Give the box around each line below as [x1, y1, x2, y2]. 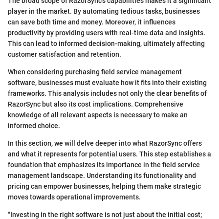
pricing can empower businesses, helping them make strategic [8, 182, 201, 191]
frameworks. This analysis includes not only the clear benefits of [8, 89, 207, 98]
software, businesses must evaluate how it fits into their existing [8, 79, 207, 87]
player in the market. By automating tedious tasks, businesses [8, 7, 200, 16]
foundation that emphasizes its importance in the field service [8, 161, 200, 169]
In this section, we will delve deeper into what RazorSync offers [8, 139, 202, 148]
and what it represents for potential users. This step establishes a [8, 150, 211, 158]
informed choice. [8, 122, 60, 130]
